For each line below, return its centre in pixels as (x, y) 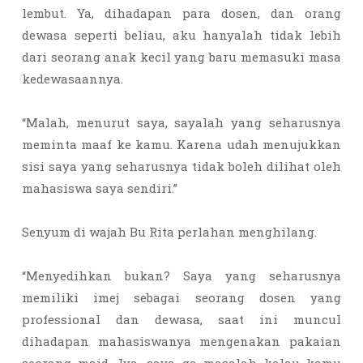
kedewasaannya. (74, 79)
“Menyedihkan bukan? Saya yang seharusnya (181, 275)
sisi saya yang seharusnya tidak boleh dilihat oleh (181, 166)
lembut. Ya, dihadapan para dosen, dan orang (181, 13)
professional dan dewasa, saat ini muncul (181, 319)
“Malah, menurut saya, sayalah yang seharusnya (181, 122)
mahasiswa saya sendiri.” (100, 188)
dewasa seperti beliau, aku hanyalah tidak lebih (181, 35)
